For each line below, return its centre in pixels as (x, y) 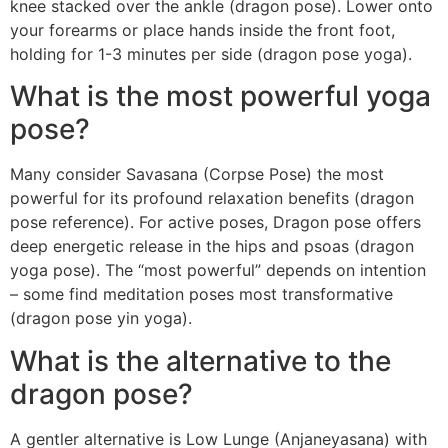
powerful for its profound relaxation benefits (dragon (212, 198)
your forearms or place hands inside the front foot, (202, 29)
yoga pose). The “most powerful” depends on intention (218, 270)
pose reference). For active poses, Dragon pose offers (215, 222)
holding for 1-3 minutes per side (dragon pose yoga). (211, 53)
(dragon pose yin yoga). (101, 318)
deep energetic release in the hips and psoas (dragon (212, 246)
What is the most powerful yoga (220, 96)
